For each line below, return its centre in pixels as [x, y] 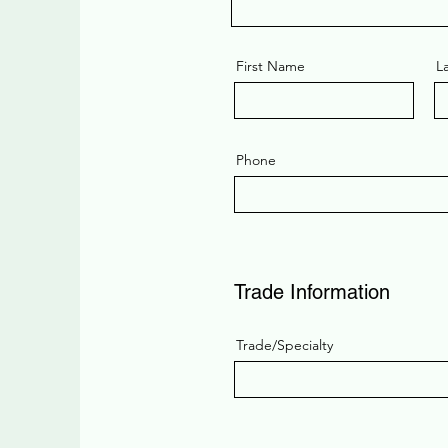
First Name [270, 66]
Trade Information [312, 292]
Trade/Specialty [284, 345]
